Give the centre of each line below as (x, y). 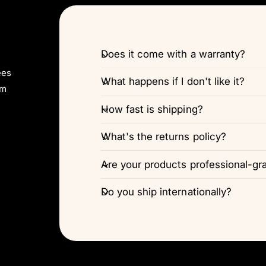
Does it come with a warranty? (173, 54)
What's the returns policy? (163, 137)
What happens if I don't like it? (173, 82)
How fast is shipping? (152, 109)
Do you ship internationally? (166, 191)
